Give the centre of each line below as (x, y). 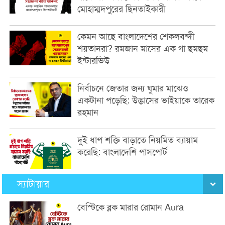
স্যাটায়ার (33, 184)
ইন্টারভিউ (94, 61)
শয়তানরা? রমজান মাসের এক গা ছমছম (143, 48)
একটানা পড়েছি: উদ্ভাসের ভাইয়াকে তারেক (146, 100)
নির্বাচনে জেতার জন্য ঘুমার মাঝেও (133, 88)
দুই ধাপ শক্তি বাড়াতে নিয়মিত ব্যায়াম (138, 140)
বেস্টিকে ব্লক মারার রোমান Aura (131, 207)
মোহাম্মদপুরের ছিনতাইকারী (122, 9)
